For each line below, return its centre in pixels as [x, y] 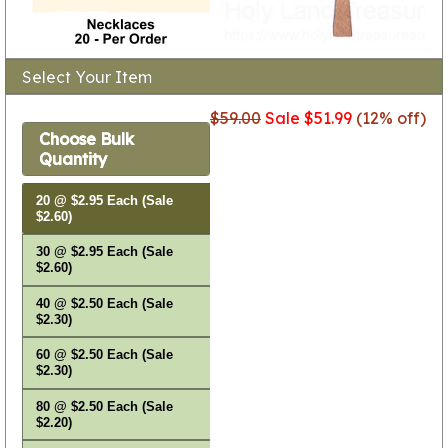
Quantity [73, 159]
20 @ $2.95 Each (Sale [104, 200]
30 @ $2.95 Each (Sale [104, 252]
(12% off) [389, 117]
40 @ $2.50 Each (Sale [104, 303]
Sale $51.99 [308, 117]
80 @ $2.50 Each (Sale [104, 406]
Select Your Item [87, 76]
